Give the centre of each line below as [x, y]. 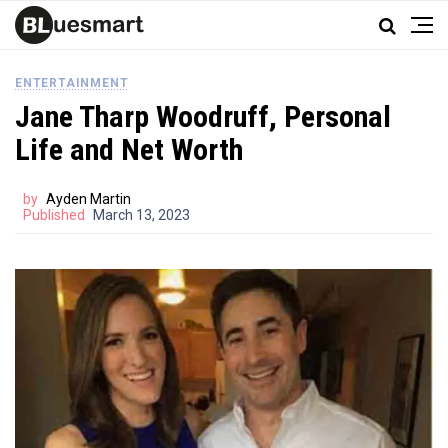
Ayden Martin [88, 199]
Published [54, 215]
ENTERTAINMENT [72, 83]
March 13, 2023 [141, 215]
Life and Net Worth [129, 149]
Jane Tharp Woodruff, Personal [203, 116]
